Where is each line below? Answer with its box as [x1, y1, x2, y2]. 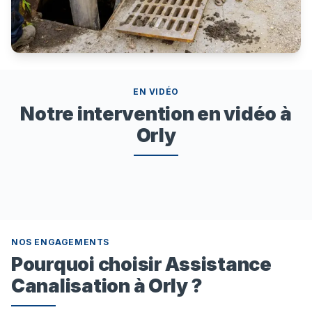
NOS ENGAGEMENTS [11, 237, 109, 248]
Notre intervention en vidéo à [20, 102, 292, 125]
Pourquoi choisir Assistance [11, 253, 272, 276]
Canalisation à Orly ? [11, 274, 203, 297]
